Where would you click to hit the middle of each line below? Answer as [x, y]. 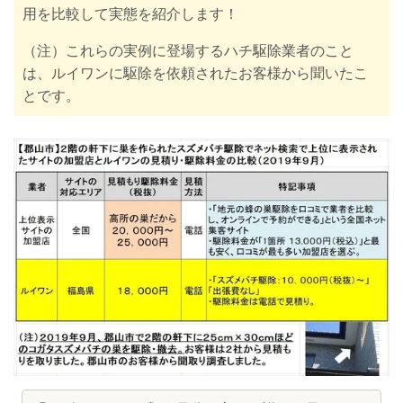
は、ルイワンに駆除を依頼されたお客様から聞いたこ [195, 73]
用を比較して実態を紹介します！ [132, 13]
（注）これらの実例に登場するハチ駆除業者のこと [188, 50]
